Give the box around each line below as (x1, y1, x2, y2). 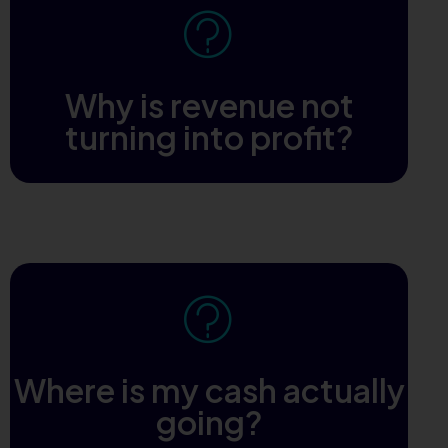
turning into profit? (64, 116, 354, 157)
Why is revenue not (64, 84, 354, 125)
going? (155, 401, 263, 442)
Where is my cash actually (13, 369, 405, 410)
